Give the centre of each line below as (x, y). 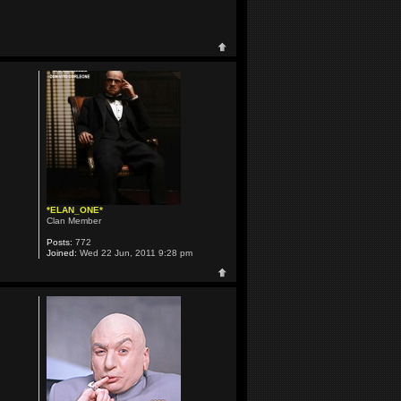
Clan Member (73, 221)
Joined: (61, 253)
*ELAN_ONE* (74, 210)
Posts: (59, 243)
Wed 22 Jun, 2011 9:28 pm (134, 253)
